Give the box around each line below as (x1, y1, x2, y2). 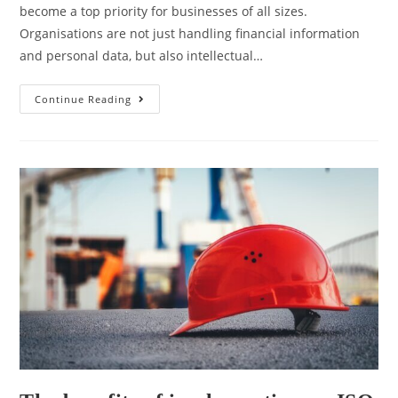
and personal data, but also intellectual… (20, 47, 264, 65)
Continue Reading (35, 92, 132, 107)
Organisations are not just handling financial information (20, 25, 361, 43)
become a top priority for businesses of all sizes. (20, 3, 308, 20)
